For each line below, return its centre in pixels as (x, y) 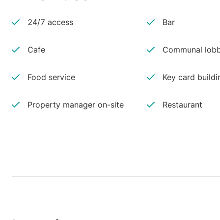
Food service (51, 77)
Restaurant (182, 105)
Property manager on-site (76, 105)
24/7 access (50, 22)
